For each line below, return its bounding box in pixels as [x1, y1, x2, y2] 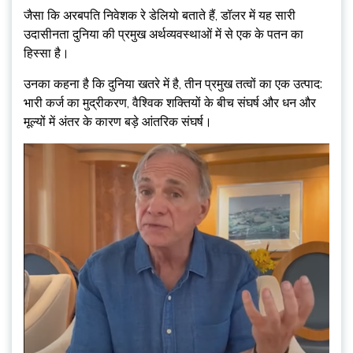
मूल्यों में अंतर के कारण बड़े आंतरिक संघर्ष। [24, 114, 212, 129]
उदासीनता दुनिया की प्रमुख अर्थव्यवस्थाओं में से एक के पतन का [24, 27, 303, 42]
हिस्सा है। [24, 46, 69, 61]
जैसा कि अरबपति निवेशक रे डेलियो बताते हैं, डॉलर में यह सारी [24, 8, 295, 23]
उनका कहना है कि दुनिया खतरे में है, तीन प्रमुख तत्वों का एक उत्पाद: [24, 76, 322, 91]
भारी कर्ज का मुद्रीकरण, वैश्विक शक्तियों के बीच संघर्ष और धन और [24, 95, 316, 110]
